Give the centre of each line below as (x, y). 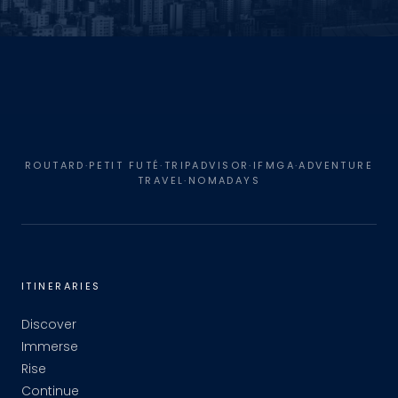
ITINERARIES (61, 287)
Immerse (50, 347)
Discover (49, 325)
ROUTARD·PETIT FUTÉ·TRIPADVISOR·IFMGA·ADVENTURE (199, 166)
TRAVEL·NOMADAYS (199, 181)
